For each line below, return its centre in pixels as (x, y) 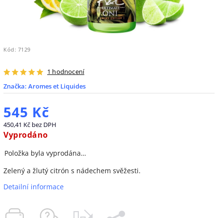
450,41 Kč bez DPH (30, 125)
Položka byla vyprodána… (45, 153)
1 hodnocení (66, 72)
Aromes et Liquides (57, 86)
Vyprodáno (26, 134)
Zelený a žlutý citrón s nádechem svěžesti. (72, 170)
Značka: (16, 86)
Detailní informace (34, 186)
